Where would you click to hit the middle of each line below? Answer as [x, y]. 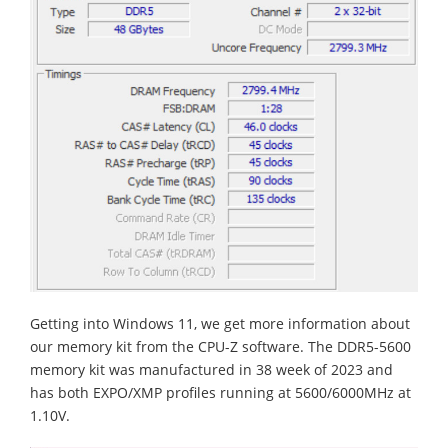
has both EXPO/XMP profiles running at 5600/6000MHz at [220, 393]
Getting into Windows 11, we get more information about [220, 324]
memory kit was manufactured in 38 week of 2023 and [211, 370]
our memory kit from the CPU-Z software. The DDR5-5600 [220, 347]
